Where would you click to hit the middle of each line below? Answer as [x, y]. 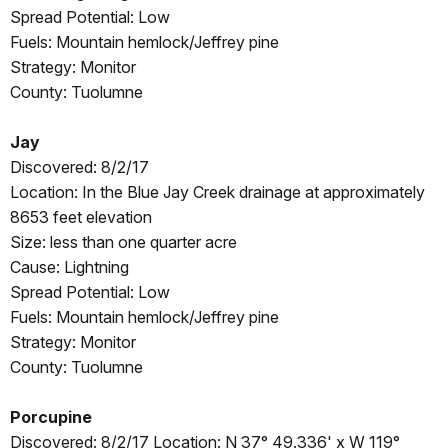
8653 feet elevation [81, 217]
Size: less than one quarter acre [123, 242]
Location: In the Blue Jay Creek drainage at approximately [217, 192]
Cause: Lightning [69, 267]
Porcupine [51, 417]
